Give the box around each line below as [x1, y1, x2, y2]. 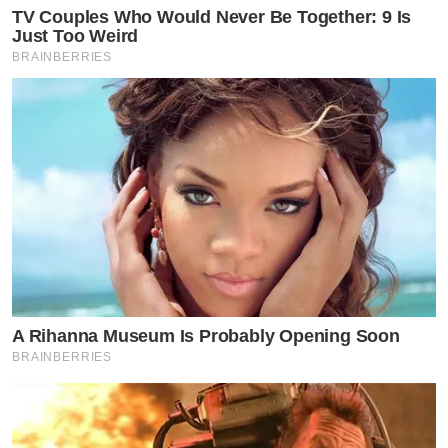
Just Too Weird [12, 26, 139, 47]
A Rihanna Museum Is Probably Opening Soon [12, 325, 400, 346]
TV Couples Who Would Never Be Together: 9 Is [12, 7, 412, 28]
